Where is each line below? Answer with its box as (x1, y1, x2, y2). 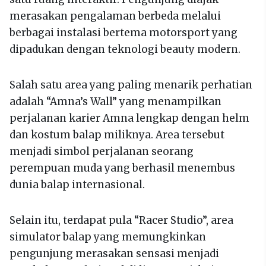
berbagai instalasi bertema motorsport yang (9, 26, 237, 39)
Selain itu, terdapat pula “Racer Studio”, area (9, 213, 233, 227)
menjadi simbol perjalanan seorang (9, 144, 194, 158)
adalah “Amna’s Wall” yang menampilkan (9, 94, 221, 108)
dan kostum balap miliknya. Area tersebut (9, 128, 224, 141)
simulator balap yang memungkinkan (9, 230, 206, 243)
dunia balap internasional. (9, 178, 145, 191)
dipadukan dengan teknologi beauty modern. (9, 42, 240, 56)
